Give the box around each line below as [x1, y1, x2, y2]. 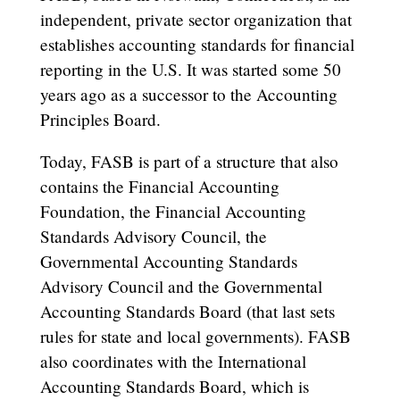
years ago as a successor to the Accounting [39, 82, 337, 105]
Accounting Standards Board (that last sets [39, 299, 335, 322]
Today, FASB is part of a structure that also [39, 149, 338, 172]
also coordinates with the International [39, 349, 306, 372]
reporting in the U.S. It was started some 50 [39, 57, 341, 80]
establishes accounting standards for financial [39, 32, 354, 55]
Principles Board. [39, 107, 166, 130]
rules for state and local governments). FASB [39, 324, 351, 347]
